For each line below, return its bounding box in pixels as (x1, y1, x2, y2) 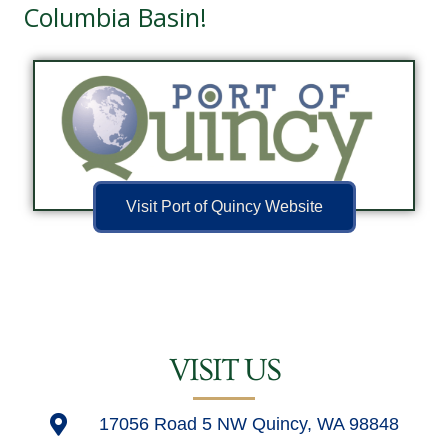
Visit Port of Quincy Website (125, 197, 323, 215)
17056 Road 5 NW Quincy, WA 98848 (98, 413, 399, 434)
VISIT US (168, 351, 280, 388)
